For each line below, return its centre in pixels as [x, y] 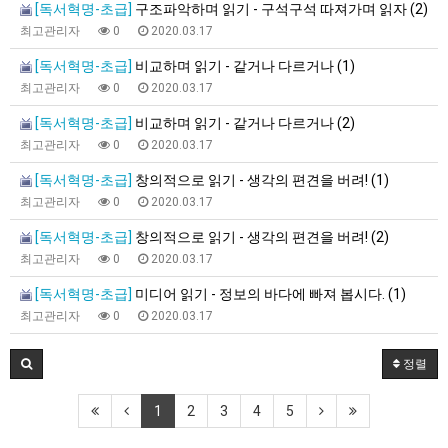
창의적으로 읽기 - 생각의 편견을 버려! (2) [260, 237]
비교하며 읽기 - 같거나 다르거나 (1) [243, 66]
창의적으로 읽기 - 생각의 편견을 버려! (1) [260, 180]
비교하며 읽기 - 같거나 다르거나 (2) [243, 123]
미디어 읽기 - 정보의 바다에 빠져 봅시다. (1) [269, 294]
